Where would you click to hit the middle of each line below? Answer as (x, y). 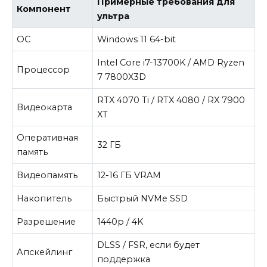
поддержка (124, 260)
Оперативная (48, 138)
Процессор (44, 70)
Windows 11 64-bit (137, 40)
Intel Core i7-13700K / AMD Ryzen (171, 63)
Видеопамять (47, 176)
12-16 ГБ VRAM (129, 176)
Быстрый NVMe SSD (143, 199)
